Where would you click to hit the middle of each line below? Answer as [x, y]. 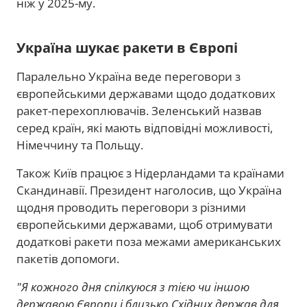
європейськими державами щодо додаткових [146, 94]
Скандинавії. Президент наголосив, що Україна [149, 191]
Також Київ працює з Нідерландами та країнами [150, 173]
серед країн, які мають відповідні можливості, [145, 128]
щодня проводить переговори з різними [131, 208]
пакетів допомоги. [68, 259]
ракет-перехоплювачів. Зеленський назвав [139, 111]
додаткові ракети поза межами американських [149, 242]
